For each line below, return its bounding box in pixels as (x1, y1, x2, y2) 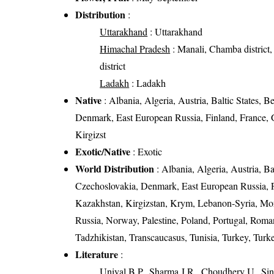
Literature (75, 247, 119, 262)
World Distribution (75, 161, 155, 176)
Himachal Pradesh (100, 42, 171, 56)
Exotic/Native (75, 144, 131, 159)
